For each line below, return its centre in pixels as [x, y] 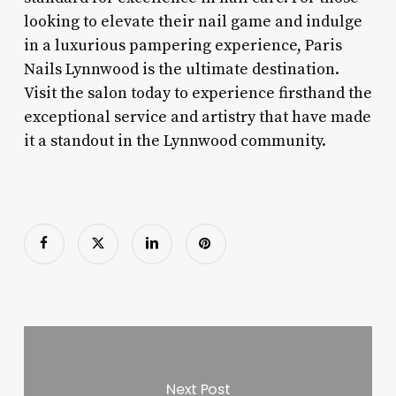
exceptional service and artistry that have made [197, 117]
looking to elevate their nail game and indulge [193, 21]
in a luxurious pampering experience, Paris [183, 45]
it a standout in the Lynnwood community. [175, 141]
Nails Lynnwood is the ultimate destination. [181, 69]
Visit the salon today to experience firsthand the [198, 93]
